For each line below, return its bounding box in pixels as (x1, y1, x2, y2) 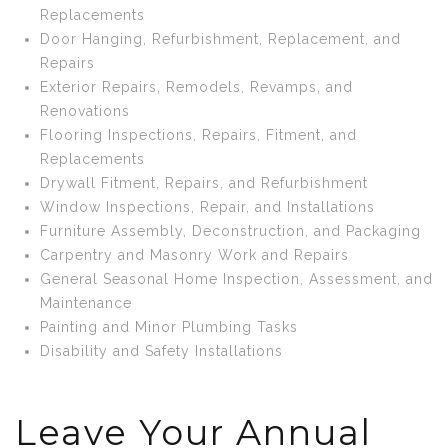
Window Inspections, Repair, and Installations (40, 199, 375, 215)
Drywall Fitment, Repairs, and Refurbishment (40, 175, 368, 191)
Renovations (40, 103, 130, 119)
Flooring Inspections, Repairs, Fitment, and (40, 127, 357, 143)
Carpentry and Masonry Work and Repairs (40, 247, 349, 263)
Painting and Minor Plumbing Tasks (40, 319, 298, 335)
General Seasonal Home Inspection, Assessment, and (40, 271, 433, 287)
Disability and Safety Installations (40, 343, 283, 359)
